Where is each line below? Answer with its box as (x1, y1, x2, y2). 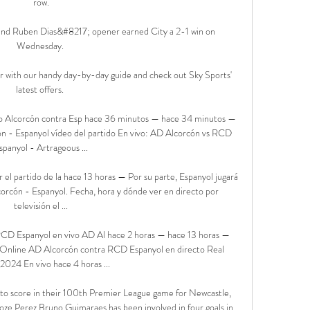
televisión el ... (14, 198, 69, 212)
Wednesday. (16, 38, 66, 53)
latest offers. (16, 82, 66, 96)
